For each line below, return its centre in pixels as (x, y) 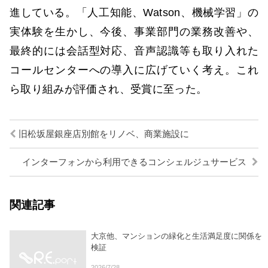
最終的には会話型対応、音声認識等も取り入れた (134, 51)
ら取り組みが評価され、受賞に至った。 (109, 89)
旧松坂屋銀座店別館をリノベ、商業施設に (103, 134)
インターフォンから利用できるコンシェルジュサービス (135, 162)
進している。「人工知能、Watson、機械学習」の (134, 12)
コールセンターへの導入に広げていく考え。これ (134, 70)
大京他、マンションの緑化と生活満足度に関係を (176, 236)
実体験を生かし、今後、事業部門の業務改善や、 (134, 31)
